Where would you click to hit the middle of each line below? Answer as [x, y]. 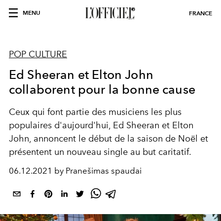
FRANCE [201, 13]
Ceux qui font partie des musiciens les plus [95, 112]
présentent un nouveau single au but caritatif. [100, 152]
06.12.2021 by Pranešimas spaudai [75, 171]
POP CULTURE [38, 54]
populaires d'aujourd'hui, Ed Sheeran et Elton [101, 125]
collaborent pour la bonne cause [102, 89]
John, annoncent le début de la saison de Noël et [109, 139]
